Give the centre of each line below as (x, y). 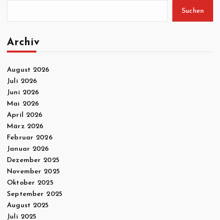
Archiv (23, 43)
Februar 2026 (30, 138)
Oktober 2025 (30, 183)
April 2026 (25, 115)
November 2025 (33, 172)
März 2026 (25, 127)
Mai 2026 (23, 104)
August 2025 (28, 206)
